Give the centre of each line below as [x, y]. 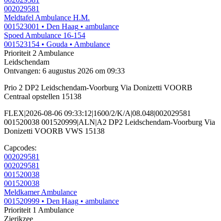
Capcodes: [20, 148]
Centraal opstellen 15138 [43, 97]
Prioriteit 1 [20, 210]
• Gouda [55, 44]
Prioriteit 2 [20, 53]
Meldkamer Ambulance [40, 192]
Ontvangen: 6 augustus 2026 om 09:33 [64, 71]
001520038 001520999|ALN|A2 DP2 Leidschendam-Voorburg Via [110, 122]
